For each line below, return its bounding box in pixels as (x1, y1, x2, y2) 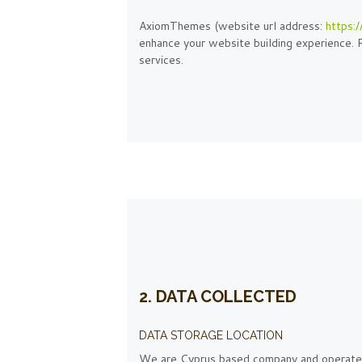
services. (139, 52, 183, 69)
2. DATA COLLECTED (139, 287, 297, 307)
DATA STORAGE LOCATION (139, 329, 283, 343)
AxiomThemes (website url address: (139, 18, 326, 35)
